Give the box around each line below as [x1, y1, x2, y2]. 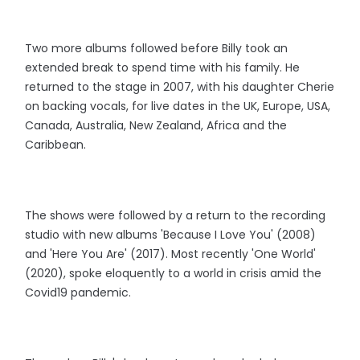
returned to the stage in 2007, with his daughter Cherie [25, 79, 335, 96]
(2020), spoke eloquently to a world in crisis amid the [25, 265, 322, 282]
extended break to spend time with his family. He [25, 59, 301, 76]
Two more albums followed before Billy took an [25, 40, 288, 57]
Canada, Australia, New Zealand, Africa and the [25, 117, 288, 134]
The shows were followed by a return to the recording [25, 207, 326, 224]
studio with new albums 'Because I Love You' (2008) [25, 227, 317, 243]
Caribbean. [25, 137, 87, 153]
